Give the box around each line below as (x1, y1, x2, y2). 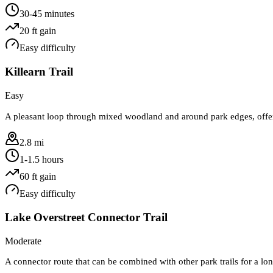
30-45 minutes (19, 9, 74, 19)
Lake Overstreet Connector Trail (5, 211, 168, 224)
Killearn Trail (5, 65, 73, 79)
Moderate (5, 236, 41, 247)
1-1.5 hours (19, 154, 63, 165)
